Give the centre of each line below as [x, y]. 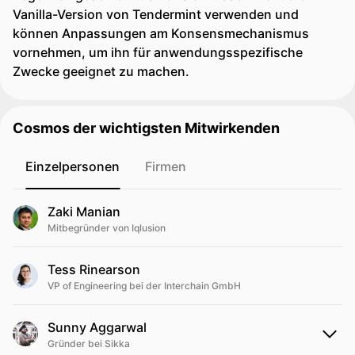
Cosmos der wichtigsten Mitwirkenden [146, 128]
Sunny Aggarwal [97, 327]
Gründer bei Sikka [89, 344]
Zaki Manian [84, 212]
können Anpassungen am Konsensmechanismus [161, 33]
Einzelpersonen [73, 166]
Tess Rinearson [94, 269]
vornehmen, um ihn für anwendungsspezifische [158, 52]
